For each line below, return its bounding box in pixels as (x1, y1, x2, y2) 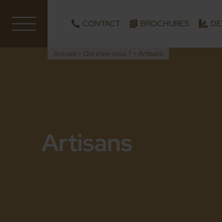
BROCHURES (140, 18, 190, 29)
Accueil (54, 49, 76, 58)
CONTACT (82, 18, 120, 29)
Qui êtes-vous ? (83, 49, 131, 58)
